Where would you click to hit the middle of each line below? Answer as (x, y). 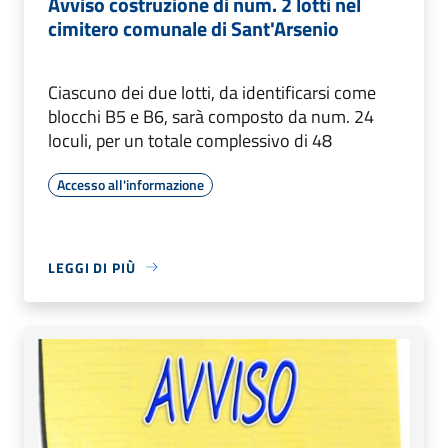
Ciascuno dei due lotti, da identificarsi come (212, 92)
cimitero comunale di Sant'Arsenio (193, 28)
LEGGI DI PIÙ (92, 267)
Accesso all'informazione (130, 184)
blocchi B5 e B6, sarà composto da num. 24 (211, 116)
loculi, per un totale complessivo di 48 (190, 140)
